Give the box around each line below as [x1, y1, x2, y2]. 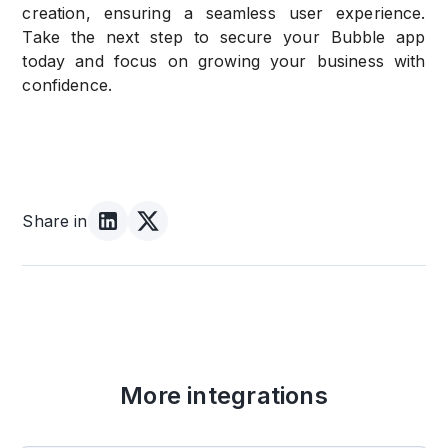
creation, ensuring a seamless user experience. [22, 2, 426, 23]
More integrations [120, 380, 328, 410]
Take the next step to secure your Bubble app [22, 26, 426, 47]
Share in [22, 210, 88, 231]
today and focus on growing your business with [22, 50, 426, 71]
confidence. [22, 74, 113, 95]
